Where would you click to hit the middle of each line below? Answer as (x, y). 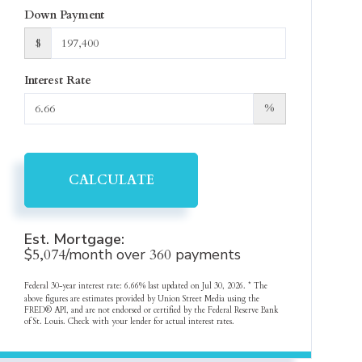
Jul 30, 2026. (225, 286)
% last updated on (171, 286)
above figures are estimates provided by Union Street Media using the (142, 299)
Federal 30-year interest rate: (75, 286)
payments (206, 255)
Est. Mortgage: (75, 239)
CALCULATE (111, 180)
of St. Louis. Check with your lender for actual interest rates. (130, 322)
